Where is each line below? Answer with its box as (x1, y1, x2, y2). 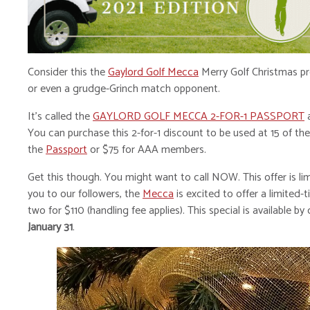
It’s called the (28, 107, 93, 127)
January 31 (28, 218, 73, 237)
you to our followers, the (28, 185, 143, 204)
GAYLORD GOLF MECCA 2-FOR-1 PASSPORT (93, 107, 304, 127)
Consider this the (28, 63, 108, 82)
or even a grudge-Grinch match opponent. (28, 80, 220, 99)
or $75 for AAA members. (87, 140, 206, 160)
